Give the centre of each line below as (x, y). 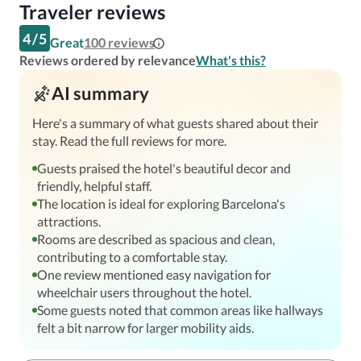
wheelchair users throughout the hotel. (144, 292)
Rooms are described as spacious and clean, (156, 239)
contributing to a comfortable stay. (132, 257)
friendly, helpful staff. (94, 186)
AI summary (100, 93)
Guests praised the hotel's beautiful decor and (164, 168)
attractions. (69, 221)
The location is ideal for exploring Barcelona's (161, 203)
